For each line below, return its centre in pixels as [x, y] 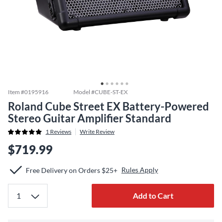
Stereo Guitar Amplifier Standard [90, 118]
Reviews [60, 132]
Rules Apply [140, 170]
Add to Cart [153, 195]
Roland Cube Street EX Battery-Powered [109, 106]
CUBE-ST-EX [111, 92]
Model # [84, 92]
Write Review [97, 132]
